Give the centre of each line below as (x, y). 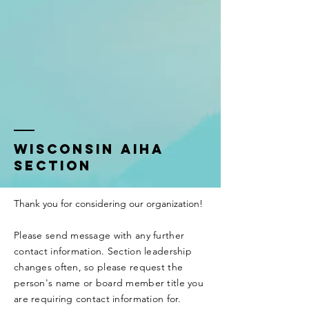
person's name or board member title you (109, 283)
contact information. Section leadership (103, 251)
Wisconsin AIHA (89, 149)
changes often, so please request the (99, 267)
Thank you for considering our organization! (108, 203)
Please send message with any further (99, 235)
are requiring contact (63, 299)
